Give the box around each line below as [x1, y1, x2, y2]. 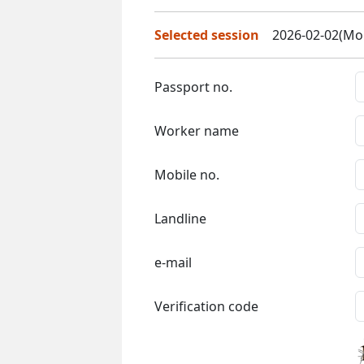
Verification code [154, 297, 258, 315]
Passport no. [154, 77, 232, 96]
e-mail [154, 253, 192, 271]
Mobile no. [154, 165, 219, 184]
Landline [154, 209, 206, 227]
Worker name [154, 121, 239, 140]
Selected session [154, 25, 259, 44]
